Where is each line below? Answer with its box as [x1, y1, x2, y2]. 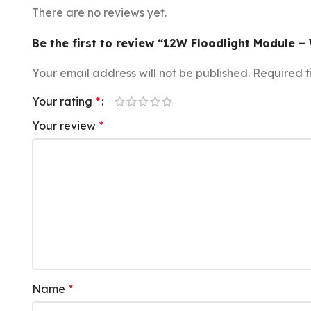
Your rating [32, 94, 95, 108]
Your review [32, 119, 99, 133]
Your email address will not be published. [32, 66, 250, 80]
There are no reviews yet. [32, 6, 167, 19]
